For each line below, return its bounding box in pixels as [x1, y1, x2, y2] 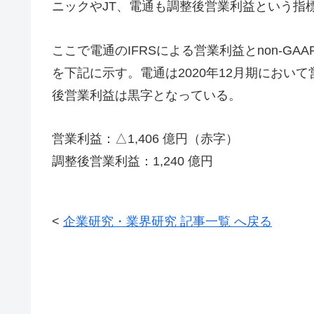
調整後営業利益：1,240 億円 [52, 154, 213, 169]
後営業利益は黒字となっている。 [52, 88, 241, 102]
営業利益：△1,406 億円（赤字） [52, 132, 238, 146]
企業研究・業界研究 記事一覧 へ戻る [63, 214, 272, 229]
